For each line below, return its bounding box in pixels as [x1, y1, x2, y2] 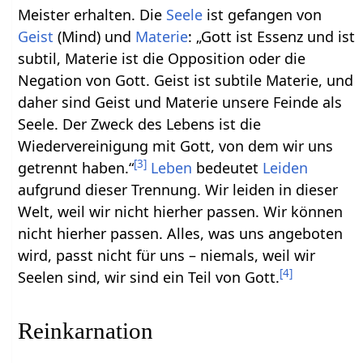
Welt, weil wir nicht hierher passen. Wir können [18, 201, 344, 221]
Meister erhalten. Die [18, 4, 167, 24]
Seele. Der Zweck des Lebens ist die [18, 113, 262, 134]
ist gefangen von [203, 4, 322, 24]
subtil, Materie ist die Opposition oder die [18, 48, 306, 68]
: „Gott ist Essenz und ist [188, 26, 356, 46]
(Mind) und [53, 26, 136, 46]
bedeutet [192, 157, 263, 177]
